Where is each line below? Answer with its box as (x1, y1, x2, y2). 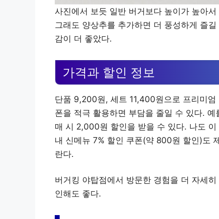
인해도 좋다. (55, 189, 101, 199)
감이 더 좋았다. (55, 33, 112, 44)
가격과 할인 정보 (63, 65, 155, 79)
